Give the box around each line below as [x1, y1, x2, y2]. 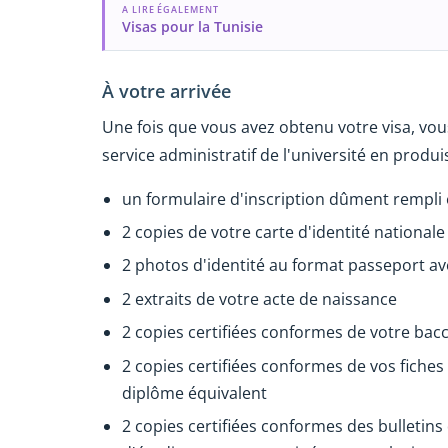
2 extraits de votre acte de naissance [122, 287, 397, 310]
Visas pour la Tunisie [121, 16, 263, 36]
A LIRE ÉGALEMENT [121, 2, 219, 16]
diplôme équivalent [122, 381, 267, 404]
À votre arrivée [102, 78, 231, 103]
